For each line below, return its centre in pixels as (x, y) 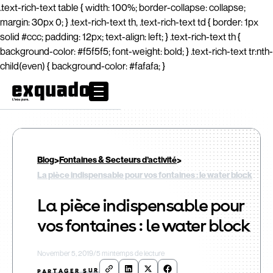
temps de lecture (139, 253)
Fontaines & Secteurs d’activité (118, 159)
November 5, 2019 (65, 253)
